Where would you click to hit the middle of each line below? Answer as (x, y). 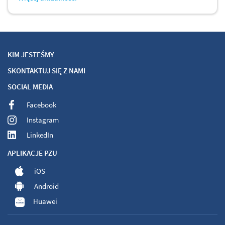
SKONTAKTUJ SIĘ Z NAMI (46, 71)
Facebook (41, 105)
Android (46, 186)
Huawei (45, 201)
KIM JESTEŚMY (31, 55)
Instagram (43, 120)
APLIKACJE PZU (32, 153)
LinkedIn (40, 135)
